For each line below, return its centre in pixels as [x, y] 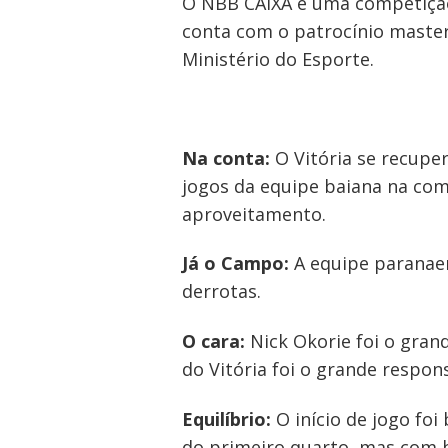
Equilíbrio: [226, 418]
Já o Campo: [235, 263]
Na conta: [226, 157]
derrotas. [221, 291]
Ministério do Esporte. [278, 58]
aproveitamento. [254, 213]
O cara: [213, 341]
